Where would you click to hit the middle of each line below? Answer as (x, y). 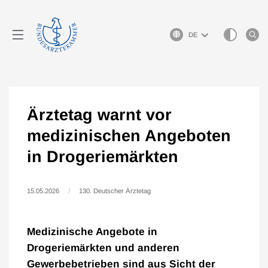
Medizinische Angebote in (92, 232)
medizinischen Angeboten (129, 136)
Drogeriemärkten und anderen (103, 248)
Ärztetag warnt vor (99, 115)
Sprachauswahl (192, 33)
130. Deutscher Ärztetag (115, 191)
